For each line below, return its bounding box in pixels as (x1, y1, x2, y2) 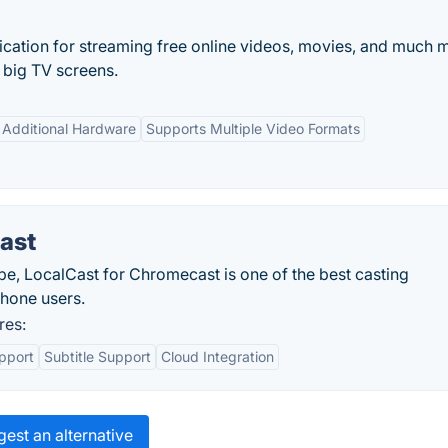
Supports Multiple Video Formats (146, 120, 360, 137)
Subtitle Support (44, 348, 151, 365)
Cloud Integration (161, 348, 274, 365)
